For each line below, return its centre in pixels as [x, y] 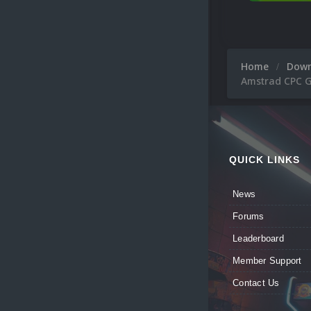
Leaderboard [258, 239]
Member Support [267, 261]
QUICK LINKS [264, 160]
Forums [249, 217]
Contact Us [256, 283]
